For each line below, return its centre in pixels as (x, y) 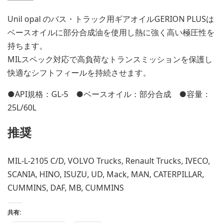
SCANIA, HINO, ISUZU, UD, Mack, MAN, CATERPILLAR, (106, 174)
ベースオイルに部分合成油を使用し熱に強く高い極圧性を (111, 32)
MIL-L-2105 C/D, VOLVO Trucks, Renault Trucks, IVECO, (109, 161)
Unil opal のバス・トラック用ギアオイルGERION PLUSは (111, 19)
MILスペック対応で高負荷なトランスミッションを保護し (110, 59)
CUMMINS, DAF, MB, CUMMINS (66, 187)
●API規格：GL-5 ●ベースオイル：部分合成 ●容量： (109, 94)
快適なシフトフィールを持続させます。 (79, 72)
